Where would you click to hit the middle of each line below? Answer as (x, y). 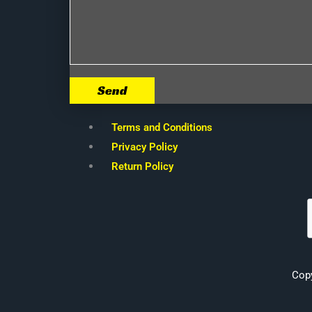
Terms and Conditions (162, 127)
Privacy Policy (145, 147)
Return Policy (142, 166)
